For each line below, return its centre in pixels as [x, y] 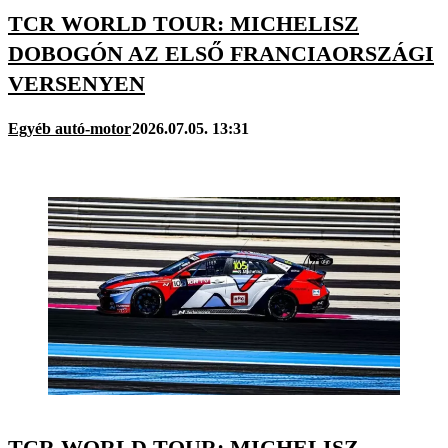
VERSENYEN [76, 83]
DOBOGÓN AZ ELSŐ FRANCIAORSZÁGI [221, 53]
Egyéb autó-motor [69, 128]
